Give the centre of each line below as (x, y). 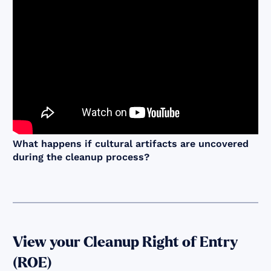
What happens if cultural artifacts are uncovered (131, 143)
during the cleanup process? (81, 157)
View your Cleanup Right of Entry (126, 242)
